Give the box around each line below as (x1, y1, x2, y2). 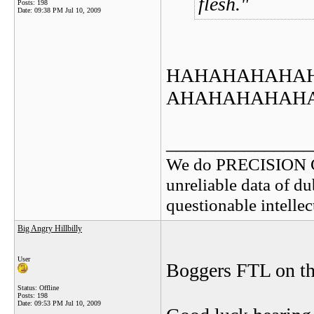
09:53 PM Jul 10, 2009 (34, 299, 101, 307)
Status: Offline (18, 284, 59, 292)
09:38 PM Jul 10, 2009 (34, 6, 101, 14)
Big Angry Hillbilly (18, 224, 82, 233)
